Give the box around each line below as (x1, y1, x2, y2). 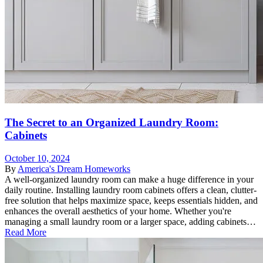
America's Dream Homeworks (18, 164, 130, 174)
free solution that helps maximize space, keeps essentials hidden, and (5, 195, 258, 206)
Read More (5, 227, 46, 238)
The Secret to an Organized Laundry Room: (5, 116, 218, 129)
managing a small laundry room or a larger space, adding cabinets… (5, 217, 256, 227)
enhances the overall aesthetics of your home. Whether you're (5, 206, 231, 217)
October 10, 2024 (5, 153, 70, 164)
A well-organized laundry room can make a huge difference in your (5, 174, 254, 185)
